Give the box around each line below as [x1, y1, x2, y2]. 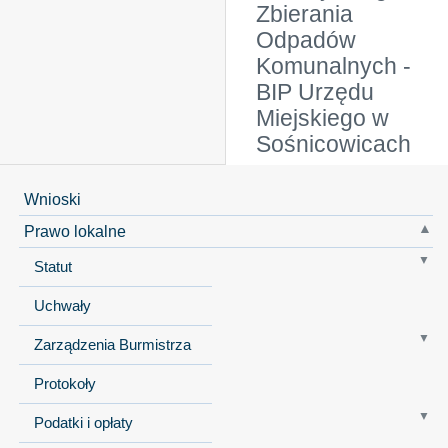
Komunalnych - [256, 54, 411, 79]
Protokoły [33, 375, 96, 392]
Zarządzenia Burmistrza [33, 336, 191, 353]
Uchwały [33, 297, 91, 314]
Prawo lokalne [23, 221, 126, 240]
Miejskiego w [256, 106, 389, 131]
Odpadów [256, 28, 356, 53]
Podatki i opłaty [33, 414, 133, 431]
